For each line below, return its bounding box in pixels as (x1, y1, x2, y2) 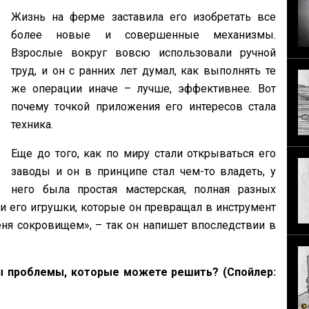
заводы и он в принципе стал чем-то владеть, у (11, 165, 276, 179)
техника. (11, 118, 56, 132)
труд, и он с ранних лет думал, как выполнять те (11, 64, 276, 78)
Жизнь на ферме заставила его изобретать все (11, 10, 276, 24)
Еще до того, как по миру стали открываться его (11, 147, 276, 161)
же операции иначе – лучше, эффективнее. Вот (11, 82, 276, 96)
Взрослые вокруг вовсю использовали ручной (11, 46, 276, 60)
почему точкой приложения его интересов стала (11, 100, 276, 114)
